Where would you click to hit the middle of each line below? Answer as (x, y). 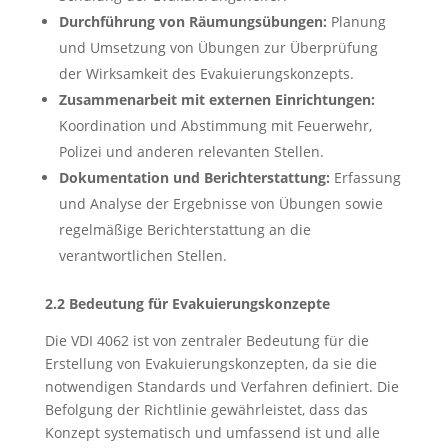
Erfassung (365, 177)
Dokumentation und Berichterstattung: (194, 177)
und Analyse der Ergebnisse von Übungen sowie (220, 203)
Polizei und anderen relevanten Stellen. (191, 151)
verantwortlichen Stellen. (142, 255)
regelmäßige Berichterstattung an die (184, 229)
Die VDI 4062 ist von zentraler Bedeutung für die (206, 340)
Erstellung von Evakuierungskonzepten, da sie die (210, 363)
